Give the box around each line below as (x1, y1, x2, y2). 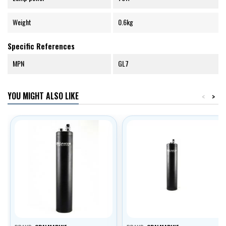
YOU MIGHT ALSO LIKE (8, 90, 79, 102)
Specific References (8, 40, 75, 52)
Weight (13, 17, 31, 28)
